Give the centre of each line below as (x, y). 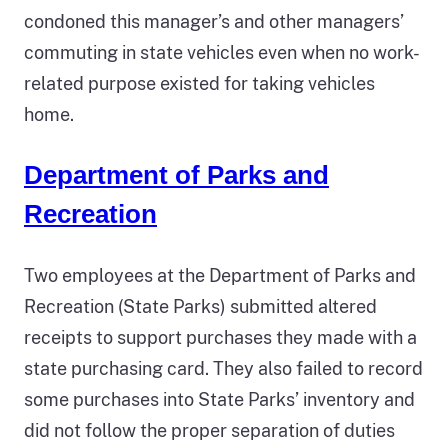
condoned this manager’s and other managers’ (214, 21)
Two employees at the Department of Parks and (220, 275)
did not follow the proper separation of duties (209, 430)
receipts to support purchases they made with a (220, 337)
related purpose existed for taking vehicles (199, 83)
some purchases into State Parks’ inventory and (219, 399)
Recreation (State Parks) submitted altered (200, 306)
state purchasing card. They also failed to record (223, 368)
